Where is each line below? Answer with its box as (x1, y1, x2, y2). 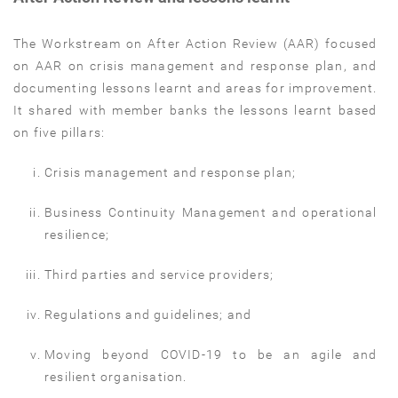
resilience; (44, 227, 110, 242)
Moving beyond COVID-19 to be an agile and (44, 346, 378, 362)
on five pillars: (13, 124, 106, 139)
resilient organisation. (44, 369, 187, 384)
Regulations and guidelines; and (44, 306, 252, 322)
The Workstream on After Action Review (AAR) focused (13, 36, 378, 51)
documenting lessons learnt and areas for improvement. (13, 80, 378, 95)
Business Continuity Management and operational (44, 204, 378, 219)
